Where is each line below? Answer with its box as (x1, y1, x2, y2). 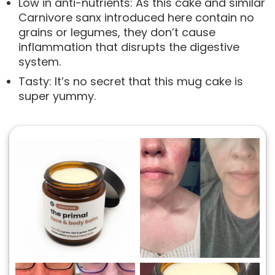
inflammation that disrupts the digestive (18, 39, 239, 55)
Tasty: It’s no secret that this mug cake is (18, 73, 243, 89)
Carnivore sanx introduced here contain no (18, 9, 254, 25)
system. (18, 53, 61, 69)
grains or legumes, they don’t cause (18, 24, 215, 40)
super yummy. (18, 88, 96, 104)
